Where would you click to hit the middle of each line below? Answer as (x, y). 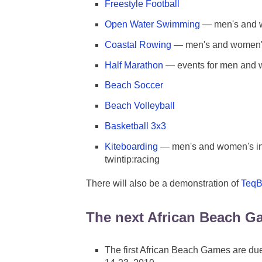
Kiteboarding (131, 146)
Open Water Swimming (152, 24)
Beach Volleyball (140, 106)
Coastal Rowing (138, 44)
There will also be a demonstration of (163, 183)
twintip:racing (132, 159)
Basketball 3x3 (135, 126)
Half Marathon (134, 65)
